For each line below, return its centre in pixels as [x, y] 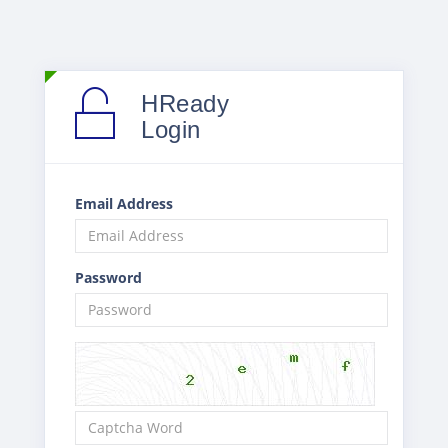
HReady [185, 103]
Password [108, 277]
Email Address [124, 203]
